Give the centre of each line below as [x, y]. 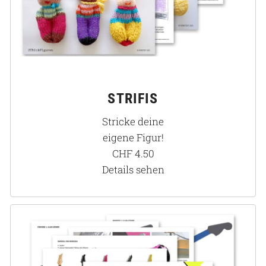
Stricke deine [133, 122]
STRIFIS [133, 99]
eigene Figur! [133, 138]
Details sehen [133, 170]
